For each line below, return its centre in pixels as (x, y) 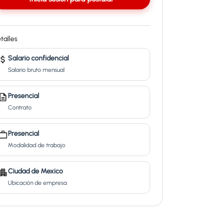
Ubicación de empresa (37, 183)
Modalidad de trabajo (36, 145)
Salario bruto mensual (36, 70)
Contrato (20, 108)
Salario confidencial (38, 58)
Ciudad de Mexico (35, 171)
